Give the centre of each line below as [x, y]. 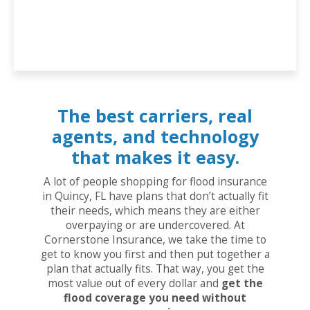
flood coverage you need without [155, 298]
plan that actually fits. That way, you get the [155, 269]
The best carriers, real [155, 116]
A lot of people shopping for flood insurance [155, 182]
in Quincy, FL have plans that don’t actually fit [155, 197]
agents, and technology [155, 137]
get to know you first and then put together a [155, 255]
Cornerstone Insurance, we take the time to [155, 240]
